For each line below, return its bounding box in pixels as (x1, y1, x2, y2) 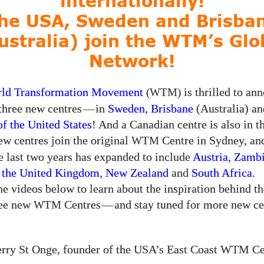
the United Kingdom (2, 167, 100, 179)
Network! (89, 54, 175, 71)
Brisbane (151, 103, 193, 115)
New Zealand (105, 167, 169, 179)
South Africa (192, 167, 252, 179)
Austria (193, 151, 228, 163)
